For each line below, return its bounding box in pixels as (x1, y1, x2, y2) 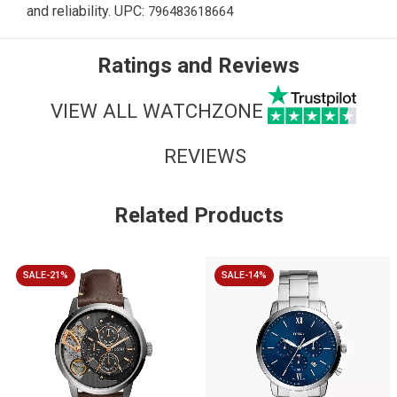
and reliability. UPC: (27, 3, 148, 20)
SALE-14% (222, 269, 267, 282)
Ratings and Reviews (97, 53, 300, 79)
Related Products (113, 203, 284, 229)
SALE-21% (23, 269, 68, 282)
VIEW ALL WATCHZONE (50, 98, 263, 122)
